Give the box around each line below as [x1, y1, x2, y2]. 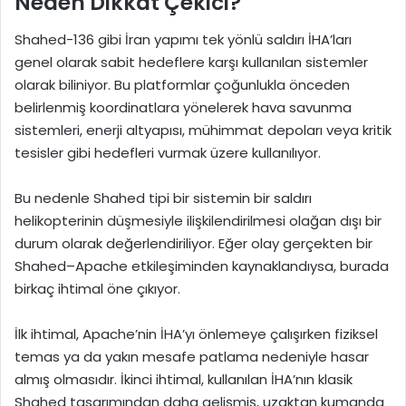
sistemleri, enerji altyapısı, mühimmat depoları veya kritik [14, 120, 391, 140]
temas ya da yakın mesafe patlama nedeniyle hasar [14, 346, 369, 366]
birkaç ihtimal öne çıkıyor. [14, 278, 180, 298]
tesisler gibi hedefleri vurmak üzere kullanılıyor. [14, 142, 321, 162]
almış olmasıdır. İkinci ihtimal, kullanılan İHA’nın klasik [14, 369, 353, 389]
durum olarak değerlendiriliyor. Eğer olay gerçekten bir [14, 233, 372, 253]
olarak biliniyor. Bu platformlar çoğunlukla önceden [14, 74, 350, 94]
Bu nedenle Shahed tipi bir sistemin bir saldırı [14, 188, 312, 208]
